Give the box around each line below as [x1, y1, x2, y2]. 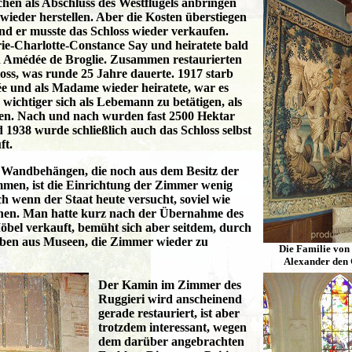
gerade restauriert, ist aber [98, 306, 240, 320]
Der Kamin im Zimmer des [98, 277, 241, 291]
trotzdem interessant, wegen [98, 320, 247, 334]
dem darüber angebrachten [98, 334, 244, 348]
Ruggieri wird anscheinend [98, 291, 242, 306]
